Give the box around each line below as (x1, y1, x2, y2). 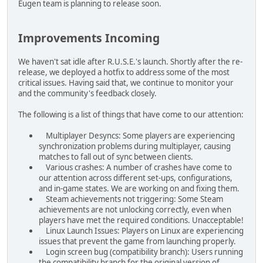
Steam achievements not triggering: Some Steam (39, 193, 223, 204)
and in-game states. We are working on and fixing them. (39, 183, 240, 194)
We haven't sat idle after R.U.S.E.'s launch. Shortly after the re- (18, 56, 242, 67)
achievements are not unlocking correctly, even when (39, 204, 231, 215)
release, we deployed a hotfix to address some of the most (18, 66, 230, 77)
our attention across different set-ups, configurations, (39, 172, 232, 183)
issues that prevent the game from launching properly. (39, 235, 236, 247)
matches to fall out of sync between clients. (39, 151, 193, 162)
